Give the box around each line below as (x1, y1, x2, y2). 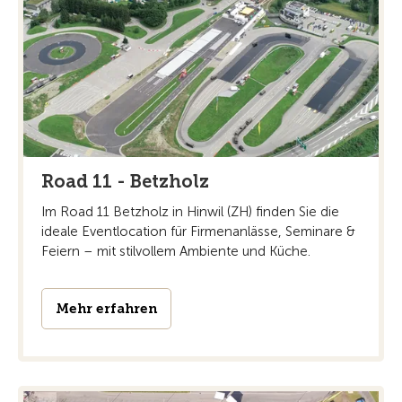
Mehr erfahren (56, 300, 157, 317)
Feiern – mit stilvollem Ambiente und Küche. (41, 242, 310, 259)
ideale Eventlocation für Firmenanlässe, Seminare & (41, 223, 355, 240)
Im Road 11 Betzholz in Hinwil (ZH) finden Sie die (41, 203, 339, 220)
